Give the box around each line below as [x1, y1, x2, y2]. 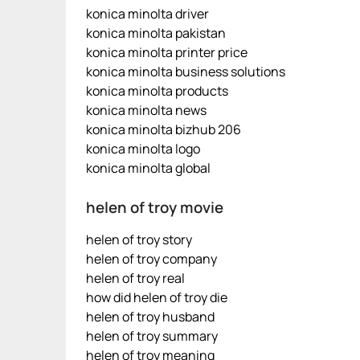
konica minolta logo [86, 140, 200, 157]
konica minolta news [86, 101, 207, 119]
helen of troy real [86, 269, 185, 287]
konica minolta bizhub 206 [86, 121, 241, 138]
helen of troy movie [86, 197, 223, 218]
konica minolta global [86, 159, 211, 177]
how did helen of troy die [86, 288, 227, 306]
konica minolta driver [86, 5, 209, 22]
